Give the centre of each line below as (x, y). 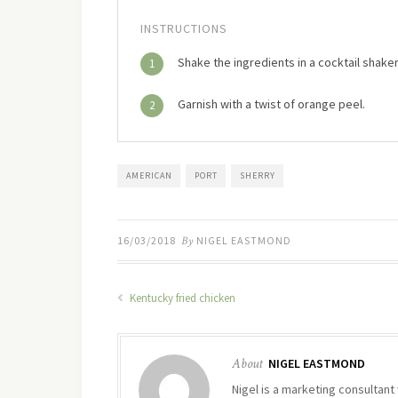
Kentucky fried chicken (181, 298)
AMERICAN (149, 176)
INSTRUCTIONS (184, 29)
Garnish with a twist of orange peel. (271, 104)
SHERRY (258, 176)
